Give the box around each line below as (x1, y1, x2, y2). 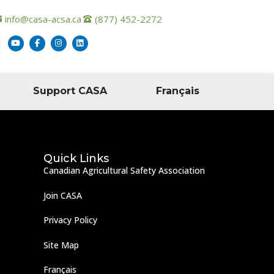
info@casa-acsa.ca (4, 13, 81, 25)
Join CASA (43, 189, 82, 201)
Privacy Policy (43, 214, 97, 226)
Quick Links (43, 152, 109, 165)
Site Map (43, 239, 79, 251)
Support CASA (32, 85, 107, 97)
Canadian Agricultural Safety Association (43, 165, 205, 176)
